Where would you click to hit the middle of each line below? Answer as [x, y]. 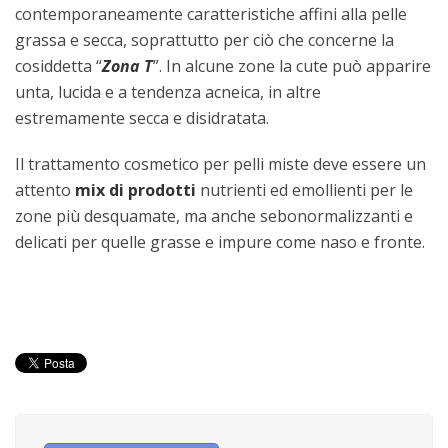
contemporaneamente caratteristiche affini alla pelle [211, 13]
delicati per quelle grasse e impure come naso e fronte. [220, 241]
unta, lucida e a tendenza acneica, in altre [168, 91]
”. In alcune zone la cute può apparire [292, 65]
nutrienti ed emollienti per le [304, 189]
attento [45, 189]
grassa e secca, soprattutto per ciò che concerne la [204, 39]
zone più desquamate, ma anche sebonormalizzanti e [214, 215]
